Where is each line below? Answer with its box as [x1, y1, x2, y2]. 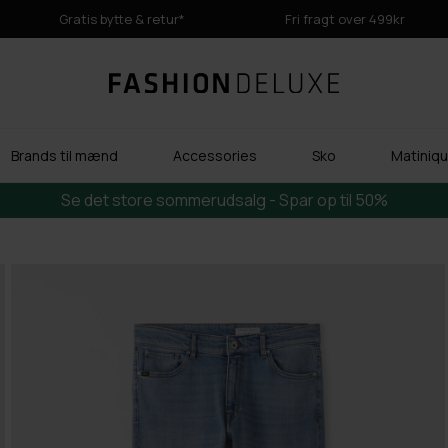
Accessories [173, 146, 257, 165]
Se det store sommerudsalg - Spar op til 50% [60, 189, 388, 211]
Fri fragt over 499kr [285, 10, 405, 28]
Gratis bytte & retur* [59, 10, 185, 28]
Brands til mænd [11, 146, 118, 165]
